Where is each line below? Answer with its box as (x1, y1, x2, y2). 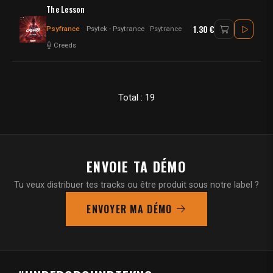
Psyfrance (46, 24, 80, 34)
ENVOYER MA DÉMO (87, 201, 172, 216)
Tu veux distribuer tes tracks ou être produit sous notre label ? (14, 179, 259, 190)
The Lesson (46, 2, 85, 15)
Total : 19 (118, 92, 155, 104)
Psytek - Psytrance (87, 24, 144, 34)
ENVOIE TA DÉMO (86, 157, 187, 177)
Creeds (54, 41, 76, 49)
